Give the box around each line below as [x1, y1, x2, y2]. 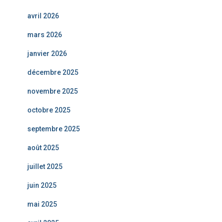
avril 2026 [27, 12, 59, 20]
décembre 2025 [27, 68, 78, 77]
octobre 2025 [27, 106, 70, 114]
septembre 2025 [27, 125, 80, 133]
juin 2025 [27, 181, 56, 190]
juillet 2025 [27, 163, 62, 171]
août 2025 [27, 144, 59, 152]
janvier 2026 [27, 50, 67, 58]
